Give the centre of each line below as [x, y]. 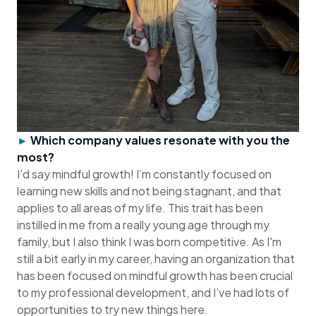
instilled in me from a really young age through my [143, 225]
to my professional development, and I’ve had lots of [153, 293]
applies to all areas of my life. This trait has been [140, 208]
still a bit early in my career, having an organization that [156, 259]
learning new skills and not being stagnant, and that [149, 191]
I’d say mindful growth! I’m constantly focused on [144, 174]
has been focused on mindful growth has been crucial [155, 276]
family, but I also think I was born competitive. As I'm [149, 242]
